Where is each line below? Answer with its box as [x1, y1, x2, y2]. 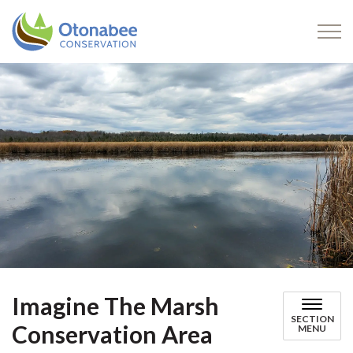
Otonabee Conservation [136, 13, 266, 28]
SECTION [290, 313, 334, 325]
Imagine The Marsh [12, 292, 219, 320]
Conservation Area [12, 320, 213, 348]
